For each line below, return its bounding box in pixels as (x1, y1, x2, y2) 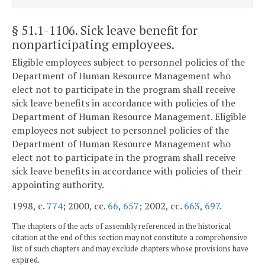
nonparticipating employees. (12, 35, 174, 53)
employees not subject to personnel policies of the (12, 124, 229, 137)
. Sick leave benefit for (75, 21, 198, 38)
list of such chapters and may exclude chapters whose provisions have (12, 243, 248, 254)
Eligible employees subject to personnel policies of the (12, 56, 245, 69)
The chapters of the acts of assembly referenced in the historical (12, 221, 231, 231)
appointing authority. (12, 178, 104, 192)
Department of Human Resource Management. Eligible (12, 110, 246, 124)
